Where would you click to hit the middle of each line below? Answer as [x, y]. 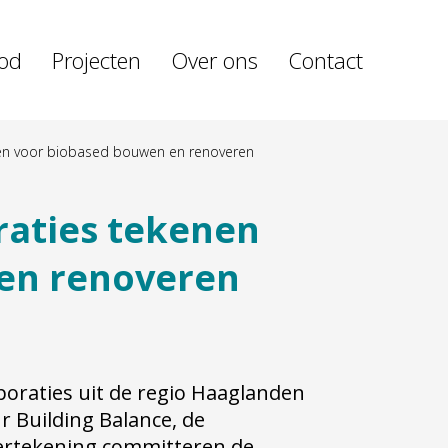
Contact [325, 60]
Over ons [214, 60]
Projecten [96, 60]
